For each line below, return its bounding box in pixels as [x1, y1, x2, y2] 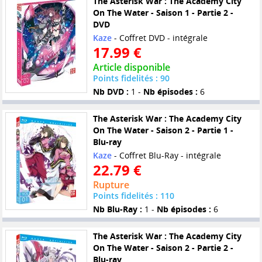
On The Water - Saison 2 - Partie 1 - [92, 125, 233, 136]
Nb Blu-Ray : [92, 204, 142, 215]
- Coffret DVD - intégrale [111, 32, 208, 44]
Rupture [92, 178, 129, 192]
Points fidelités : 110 [92, 190, 174, 202]
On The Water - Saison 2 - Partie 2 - [92, 242, 233, 254]
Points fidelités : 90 [92, 73, 170, 84]
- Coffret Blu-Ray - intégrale [111, 150, 221, 161]
